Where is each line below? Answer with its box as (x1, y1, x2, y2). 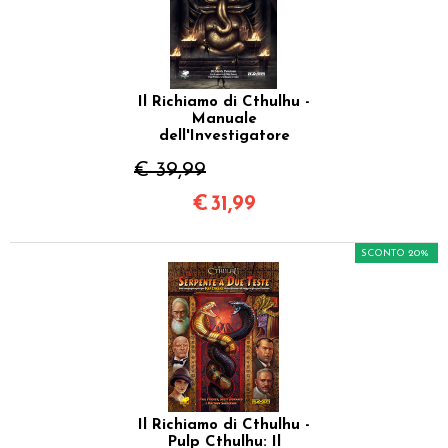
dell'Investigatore (158, 128, 290, 144)
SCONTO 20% (361, 247, 429, 259)
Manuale (191, 111, 257, 127)
